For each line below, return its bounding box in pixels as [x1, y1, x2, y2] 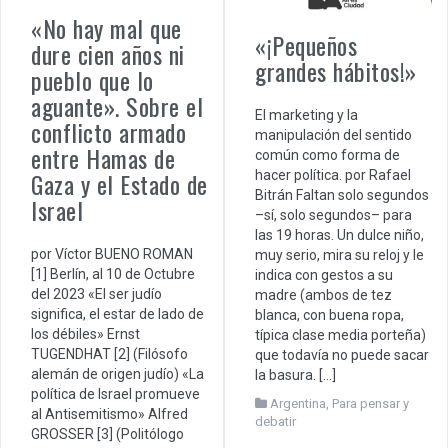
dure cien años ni [31, 36, 185, 73]
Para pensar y [332, 396, 409, 412]
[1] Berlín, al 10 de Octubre [31, 266, 195, 283]
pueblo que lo [31, 62, 154, 99]
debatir [255, 414, 296, 430]
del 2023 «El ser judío [31, 286, 162, 303]
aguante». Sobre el [31, 88, 203, 125]
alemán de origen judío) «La [31, 366, 204, 383]
